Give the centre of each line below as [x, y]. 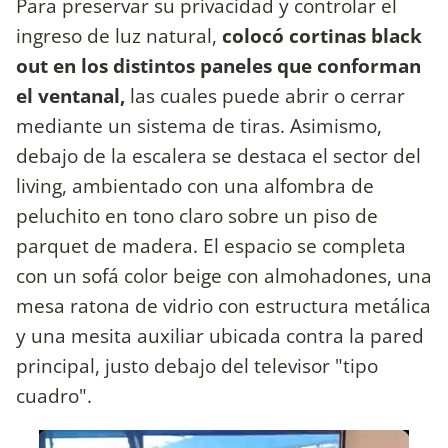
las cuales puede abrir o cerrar [265, 95]
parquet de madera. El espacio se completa [211, 245]
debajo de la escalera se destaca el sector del [218, 155]
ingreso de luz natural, [116, 35]
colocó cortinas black [319, 35]
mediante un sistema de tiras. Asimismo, [199, 125]
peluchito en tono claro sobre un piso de [197, 215]
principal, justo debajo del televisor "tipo [197, 365]
